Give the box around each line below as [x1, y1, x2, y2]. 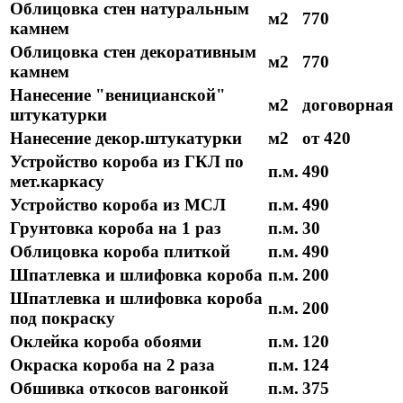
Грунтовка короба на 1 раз [10, 219, 221, 238]
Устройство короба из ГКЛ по [10, 152, 244, 172]
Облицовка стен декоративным [10, 42, 256, 62]
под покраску [10, 309, 115, 328]
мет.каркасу [10, 172, 104, 192]
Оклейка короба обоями [10, 332, 201, 352]
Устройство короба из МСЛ [10, 195, 226, 215]
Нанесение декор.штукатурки [10, 129, 246, 148]
